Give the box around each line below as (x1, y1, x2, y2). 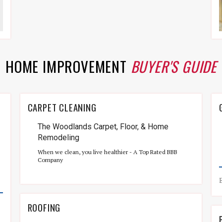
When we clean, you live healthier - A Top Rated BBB (37, 148, 177, 156)
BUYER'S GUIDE (130, 55, 217, 77)
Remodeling (37, 133, 79, 142)
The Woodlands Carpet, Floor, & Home (37, 122, 168, 131)
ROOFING (27, 201, 61, 214)
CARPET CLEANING (27, 101, 97, 114)
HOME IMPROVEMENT (5, 55, 131, 77)
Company (37, 156, 63, 164)
